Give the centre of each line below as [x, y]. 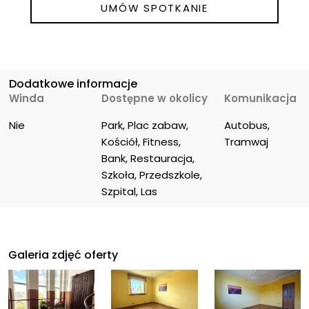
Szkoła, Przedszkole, [153, 175]
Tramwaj [246, 141]
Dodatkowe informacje [73, 83]
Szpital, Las [129, 191]
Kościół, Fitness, [142, 141]
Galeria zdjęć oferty [63, 255]
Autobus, [248, 125]
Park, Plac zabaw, [146, 125]
